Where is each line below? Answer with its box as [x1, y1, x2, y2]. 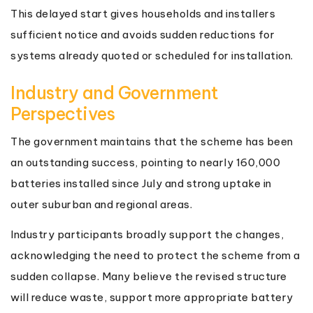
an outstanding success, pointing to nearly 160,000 [10, 155, 280, 169]
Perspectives [10, 102, 115, 125]
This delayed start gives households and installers [10, 6, 275, 20]
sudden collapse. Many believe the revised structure [10, 269, 287, 283]
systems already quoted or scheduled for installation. [10, 48, 293, 62]
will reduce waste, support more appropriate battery [10, 290, 293, 304]
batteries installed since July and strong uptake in [10, 176, 272, 190]
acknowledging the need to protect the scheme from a [10, 248, 300, 262]
